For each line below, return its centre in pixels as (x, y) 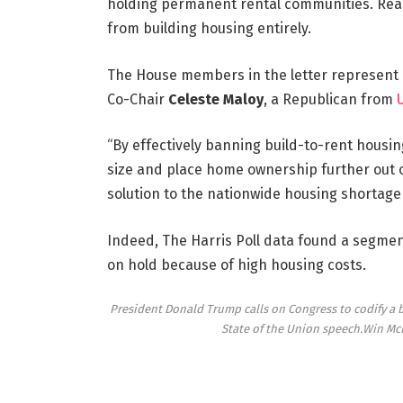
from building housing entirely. (209, 29)
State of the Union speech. (291, 328)
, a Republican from (330, 99)
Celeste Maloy (215, 99)
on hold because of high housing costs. (236, 265)
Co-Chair (137, 99)
